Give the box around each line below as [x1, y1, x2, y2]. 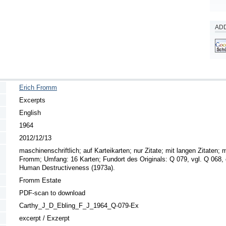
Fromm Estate [19, 176, 61, 184]
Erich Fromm [19, 83, 57, 91]
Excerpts [19, 96, 45, 104]
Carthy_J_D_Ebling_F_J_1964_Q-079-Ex [19, 201, 139, 209]
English [19, 108, 41, 117]
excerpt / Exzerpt [19, 214, 70, 222]
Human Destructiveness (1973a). [19, 163, 115, 172]
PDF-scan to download [19, 189, 85, 197]
